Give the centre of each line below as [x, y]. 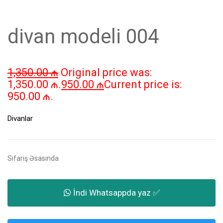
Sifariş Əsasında [33, 159]
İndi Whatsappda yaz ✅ [115, 193]
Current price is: [143, 85]
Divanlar [20, 119]
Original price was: [106, 73]
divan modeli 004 [83, 37]
